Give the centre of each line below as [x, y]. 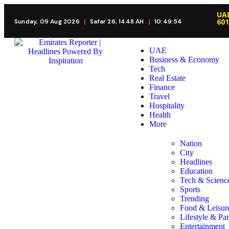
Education [196, 171]
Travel [159, 96]
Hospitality [167, 106]
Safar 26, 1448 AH [117, 21]
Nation [191, 143]
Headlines [196, 162]
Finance [162, 87]
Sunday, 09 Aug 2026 [48, 21]
